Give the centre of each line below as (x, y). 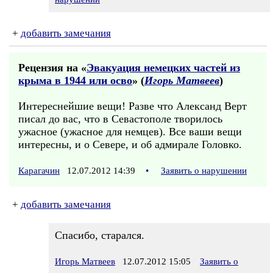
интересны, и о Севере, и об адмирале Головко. (130, 144)
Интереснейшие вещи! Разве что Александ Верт (133, 106)
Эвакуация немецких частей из (163, 68)
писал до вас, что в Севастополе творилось (120, 119)
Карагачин (39, 171)
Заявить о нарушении (204, 171)
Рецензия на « (52, 68)
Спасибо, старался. (100, 235)
